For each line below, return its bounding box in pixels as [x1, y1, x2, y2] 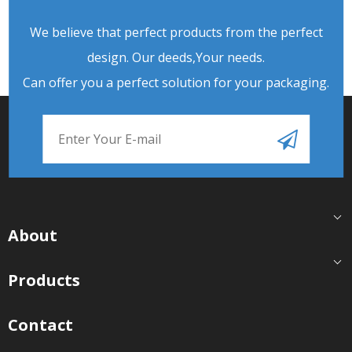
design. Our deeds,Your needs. [87, 49, 265, 67]
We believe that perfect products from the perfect [29, 24, 323, 42]
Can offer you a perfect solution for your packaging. [23, 74, 329, 92]
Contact [8, 314, 73, 336]
